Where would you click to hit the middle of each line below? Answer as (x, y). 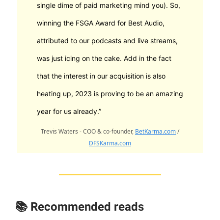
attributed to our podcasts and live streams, (107, 41)
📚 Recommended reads (80, 207)
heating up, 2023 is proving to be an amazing (110, 94)
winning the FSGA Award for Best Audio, (101, 23)
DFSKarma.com (110, 143)
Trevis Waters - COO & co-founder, (88, 132)
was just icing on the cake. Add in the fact (104, 58)
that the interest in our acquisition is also (101, 76)
